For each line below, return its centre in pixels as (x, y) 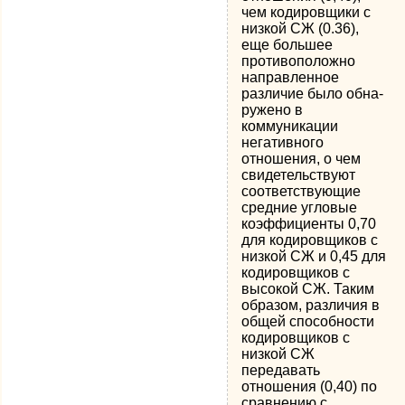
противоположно (299, 61)
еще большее (287, 45)
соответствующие (301, 191)
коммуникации (290, 126)
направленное (291, 77)
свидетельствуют (299, 175)
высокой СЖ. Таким (308, 289)
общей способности (308, 321)
